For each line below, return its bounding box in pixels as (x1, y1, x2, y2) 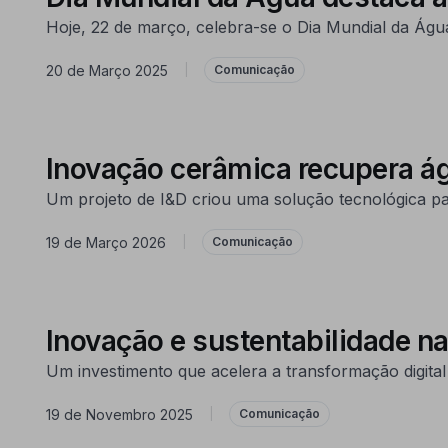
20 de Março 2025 (45, 61, 168, 79)
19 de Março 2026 (45, 233, 166, 251)
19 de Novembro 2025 (45, 405, 193, 423)
